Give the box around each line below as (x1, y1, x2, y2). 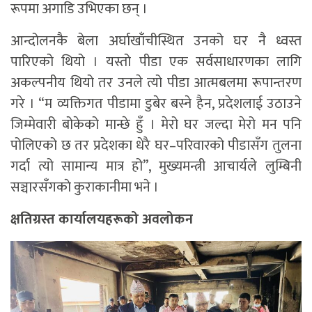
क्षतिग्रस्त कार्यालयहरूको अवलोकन (10, 208, 193, 232)
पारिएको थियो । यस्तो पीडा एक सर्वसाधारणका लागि (10, 50, 302, 75)
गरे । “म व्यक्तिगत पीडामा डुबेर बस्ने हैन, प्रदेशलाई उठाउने (10, 92, 302, 116)
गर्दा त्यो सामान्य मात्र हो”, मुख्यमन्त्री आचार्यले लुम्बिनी (10, 155, 302, 179)
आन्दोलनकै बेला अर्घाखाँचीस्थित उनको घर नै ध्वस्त (10, 29, 302, 54)
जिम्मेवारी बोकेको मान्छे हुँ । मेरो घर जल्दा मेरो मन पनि (10, 113, 302, 137)
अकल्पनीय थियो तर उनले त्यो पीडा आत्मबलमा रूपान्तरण (10, 71, 302, 95)
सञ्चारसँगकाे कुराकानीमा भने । (10, 175, 159, 200)
